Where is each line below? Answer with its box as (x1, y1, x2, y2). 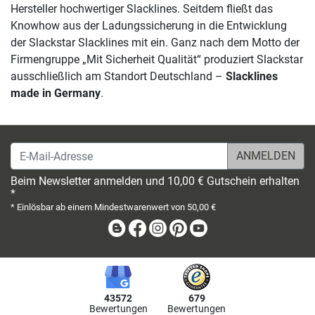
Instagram (168, 221, 219, 234)
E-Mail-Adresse (10, 143, 83, 157)
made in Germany (11, 86, 101, 100)
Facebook (148, 221, 196, 234)
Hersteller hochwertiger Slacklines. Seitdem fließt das (11, 2, 273, 15)
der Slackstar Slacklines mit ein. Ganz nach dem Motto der (11, 36, 300, 49)
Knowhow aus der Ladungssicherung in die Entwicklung (11, 19, 287, 32)
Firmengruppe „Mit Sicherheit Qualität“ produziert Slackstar (11, 53, 303, 66)
